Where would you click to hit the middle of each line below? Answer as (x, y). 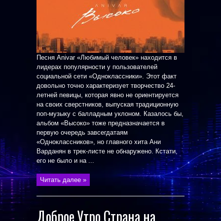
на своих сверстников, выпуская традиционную (108, 104)
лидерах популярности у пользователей (97, 67)
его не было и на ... (65, 161)
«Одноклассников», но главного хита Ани (99, 142)
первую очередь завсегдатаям (82, 132)
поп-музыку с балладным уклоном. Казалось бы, (110, 114)
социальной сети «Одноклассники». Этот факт (107, 76)
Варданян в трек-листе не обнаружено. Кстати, (107, 151)
